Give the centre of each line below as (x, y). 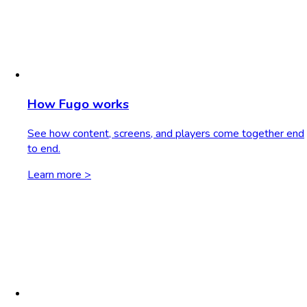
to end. (44, 148)
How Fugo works (78, 105)
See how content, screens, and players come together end (166, 133)
